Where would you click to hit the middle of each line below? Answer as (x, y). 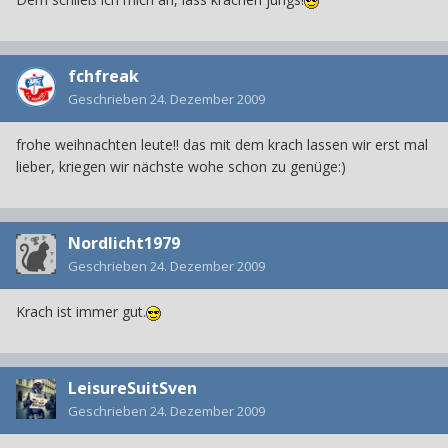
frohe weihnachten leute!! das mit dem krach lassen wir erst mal (222, 145)
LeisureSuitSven (132, 388)
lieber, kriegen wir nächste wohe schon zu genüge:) (181, 167)
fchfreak (103, 76)
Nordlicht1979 (124, 243)
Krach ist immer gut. (81, 312)
